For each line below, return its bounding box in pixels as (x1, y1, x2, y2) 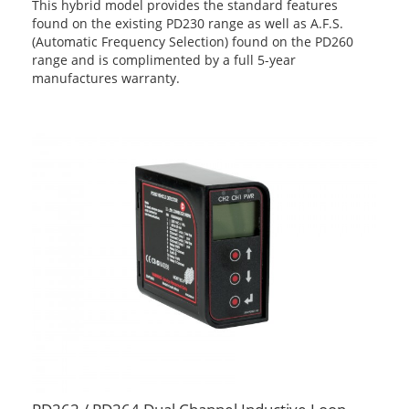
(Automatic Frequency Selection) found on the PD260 (32, 33, 353, 51)
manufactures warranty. (32, 69, 180, 88)
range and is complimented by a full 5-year (32, 51, 296, 69)
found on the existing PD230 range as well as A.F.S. (32, 15, 343, 33)
